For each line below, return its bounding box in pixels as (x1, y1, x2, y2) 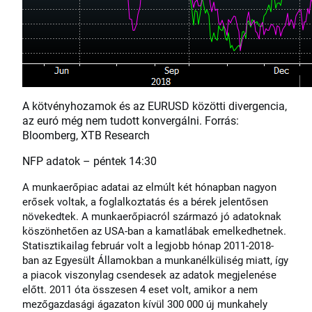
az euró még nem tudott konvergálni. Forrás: (22, 113, 239, 127)
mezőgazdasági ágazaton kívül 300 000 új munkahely (22, 297, 267, 311)
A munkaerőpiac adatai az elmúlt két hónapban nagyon (22, 180, 276, 194)
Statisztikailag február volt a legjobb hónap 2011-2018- (22, 239, 274, 252)
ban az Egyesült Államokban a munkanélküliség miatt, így (22, 253, 288, 267)
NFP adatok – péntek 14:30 (22, 153, 157, 168)
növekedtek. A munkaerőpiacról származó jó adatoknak (22, 210, 281, 223)
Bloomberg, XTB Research (22, 127, 150, 142)
